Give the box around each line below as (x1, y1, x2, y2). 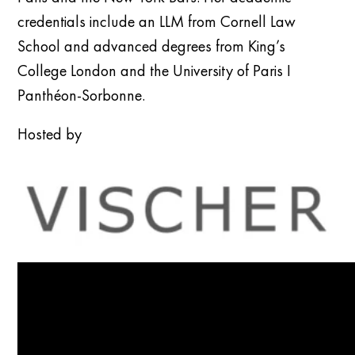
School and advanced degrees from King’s (17, 36, 286, 57)
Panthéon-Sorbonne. (17, 85, 146, 106)
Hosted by (17, 124, 82, 145)
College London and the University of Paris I (17, 60, 292, 82)
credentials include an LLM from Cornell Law (17, 11, 296, 32)
